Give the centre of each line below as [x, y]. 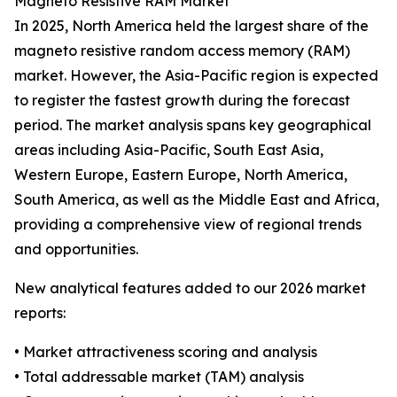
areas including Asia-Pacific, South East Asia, [169, 150]
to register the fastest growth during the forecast [182, 101]
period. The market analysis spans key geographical [193, 125]
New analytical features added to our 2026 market [190, 288]
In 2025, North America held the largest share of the [191, 26]
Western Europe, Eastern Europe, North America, [181, 175]
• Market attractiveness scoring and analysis [166, 352]
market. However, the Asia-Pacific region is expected [196, 76]
